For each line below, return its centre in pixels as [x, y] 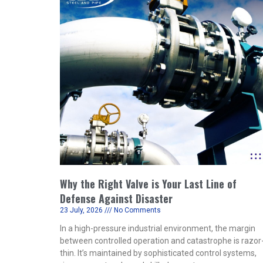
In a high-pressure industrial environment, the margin [158, 228]
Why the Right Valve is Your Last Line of [148, 184]
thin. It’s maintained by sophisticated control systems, [158, 253]
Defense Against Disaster [116, 198]
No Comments [136, 210]
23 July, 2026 [82, 210]
